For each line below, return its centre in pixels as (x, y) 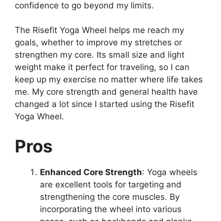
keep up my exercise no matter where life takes (109, 80)
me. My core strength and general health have (106, 92)
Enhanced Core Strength (91, 172)
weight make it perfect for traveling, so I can (102, 67)
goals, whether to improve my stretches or (98, 43)
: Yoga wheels (170, 172)
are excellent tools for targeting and (111, 184)
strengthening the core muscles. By (110, 197)
